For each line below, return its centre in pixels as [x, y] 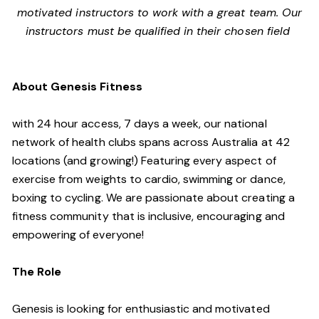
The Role [37, 272]
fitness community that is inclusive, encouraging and [148, 216]
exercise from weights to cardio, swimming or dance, [149, 179]
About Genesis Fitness [79, 87]
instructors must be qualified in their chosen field [159, 31]
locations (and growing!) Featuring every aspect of [144, 161]
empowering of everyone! [78, 235]
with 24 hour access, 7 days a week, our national [140, 124]
